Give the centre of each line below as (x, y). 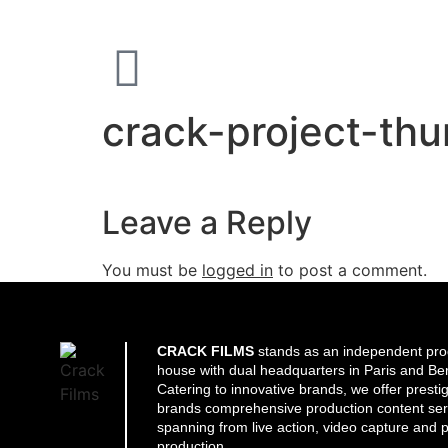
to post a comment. (350, 270)
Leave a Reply (207, 222)
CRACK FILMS (205, 351)
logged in (237, 270)
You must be (152, 270)
